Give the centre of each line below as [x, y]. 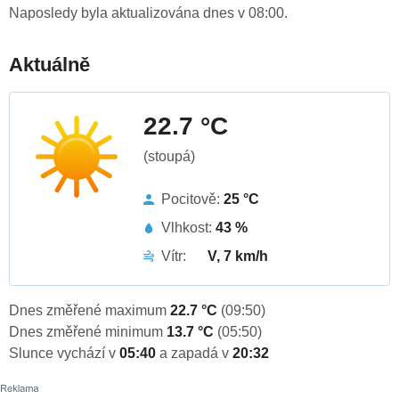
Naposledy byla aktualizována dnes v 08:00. [148, 13]
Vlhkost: [188, 228]
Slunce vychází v [64, 354]
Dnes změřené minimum [88, 332]
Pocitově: [192, 199]
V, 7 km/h [238, 256]
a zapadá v [196, 354]
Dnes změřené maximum [90, 311]
